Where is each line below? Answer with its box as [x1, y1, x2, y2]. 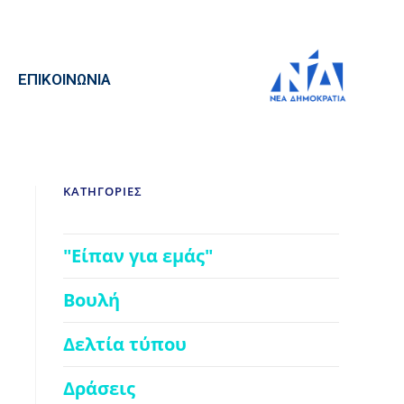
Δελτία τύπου [63, 331, 187, 356]
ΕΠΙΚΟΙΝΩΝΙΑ [17, 70, 111, 88]
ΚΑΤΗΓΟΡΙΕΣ [63, 182, 142, 199]
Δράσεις [63, 375, 135, 400]
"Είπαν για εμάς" [63, 243, 213, 268]
